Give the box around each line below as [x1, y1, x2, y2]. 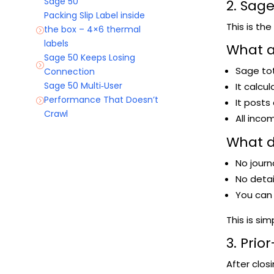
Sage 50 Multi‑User [43, 80, 122, 92]
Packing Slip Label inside [43, 9, 145, 22]
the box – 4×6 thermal [43, 23, 141, 36]
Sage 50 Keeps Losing [43, 51, 135, 64]
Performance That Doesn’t [43, 94, 158, 106]
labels [43, 37, 68, 50]
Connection [43, 65, 95, 78]
